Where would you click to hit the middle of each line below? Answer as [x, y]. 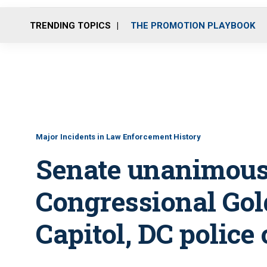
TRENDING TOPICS [70, 25]
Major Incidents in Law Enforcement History [118, 137]
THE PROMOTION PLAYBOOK [193, 25]
